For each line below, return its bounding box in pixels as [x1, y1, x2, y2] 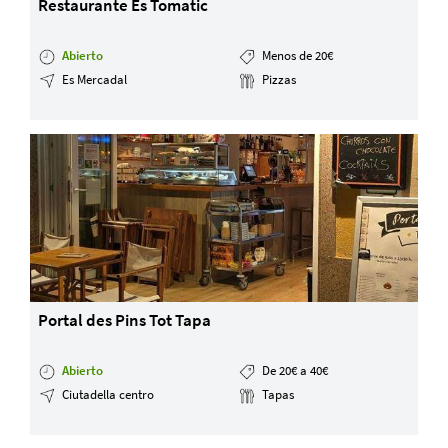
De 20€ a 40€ [258, 362, 328, 378]
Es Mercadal [59, 71, 128, 87]
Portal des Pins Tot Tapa [38, 309, 212, 332]
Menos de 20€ [258, 47, 333, 63]
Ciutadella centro [59, 386, 155, 402]
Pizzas [258, 71, 296, 87]
